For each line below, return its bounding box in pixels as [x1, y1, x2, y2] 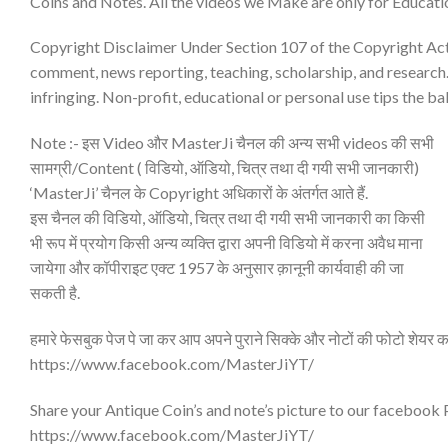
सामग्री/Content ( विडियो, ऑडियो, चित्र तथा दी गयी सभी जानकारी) [30, 158, 419, 178]
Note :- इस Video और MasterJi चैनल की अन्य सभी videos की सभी [30, 133, 434, 153]
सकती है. [30, 283, 80, 303]
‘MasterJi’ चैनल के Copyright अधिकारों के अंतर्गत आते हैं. [30, 183, 368, 203]
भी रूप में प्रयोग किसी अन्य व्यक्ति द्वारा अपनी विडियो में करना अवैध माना [30, 233, 423, 253]
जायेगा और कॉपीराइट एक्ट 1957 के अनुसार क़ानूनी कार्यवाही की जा [30, 258, 404, 278]
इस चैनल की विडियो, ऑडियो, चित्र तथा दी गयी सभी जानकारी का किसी [30, 208, 425, 228]
